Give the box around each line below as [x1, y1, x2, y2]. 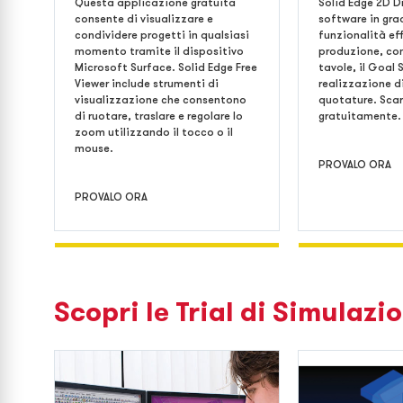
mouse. [75, 141, 113, 156]
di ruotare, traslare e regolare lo [75, 109, 243, 123]
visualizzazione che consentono [75, 93, 246, 107]
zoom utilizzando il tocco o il [75, 125, 233, 139]
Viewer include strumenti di [75, 76, 219, 91]
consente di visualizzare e [75, 12, 213, 26]
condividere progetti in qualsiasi [75, 28, 249, 42]
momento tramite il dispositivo [75, 44, 244, 58]
